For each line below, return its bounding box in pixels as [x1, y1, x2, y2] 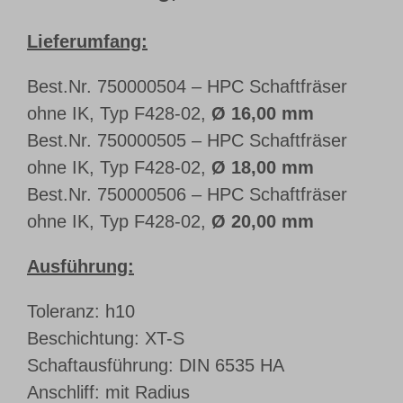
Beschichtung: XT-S [27, 327, 184, 348]
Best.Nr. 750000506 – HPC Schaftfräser [27, 184, 347, 204]
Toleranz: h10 [27, 300, 135, 321]
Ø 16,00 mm [206, 103, 314, 123]
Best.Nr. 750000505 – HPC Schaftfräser [27, 130, 347, 150]
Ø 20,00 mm [206, 210, 314, 231]
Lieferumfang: [27, 31, 148, 51]
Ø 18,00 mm [206, 157, 314, 177]
